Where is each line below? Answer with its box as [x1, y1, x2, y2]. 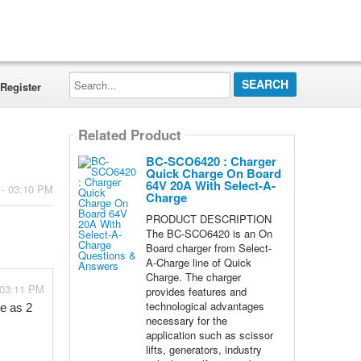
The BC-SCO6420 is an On [145, 226, 272, 241]
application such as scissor [145, 327, 273, 342]
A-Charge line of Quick [145, 255, 251, 270]
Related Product [77, 125, 181, 145]
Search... [68, 68, 111, 84]
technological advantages [145, 298, 264, 313]
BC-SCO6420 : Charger [145, 152, 276, 170]
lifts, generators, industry [145, 342, 262, 357]
